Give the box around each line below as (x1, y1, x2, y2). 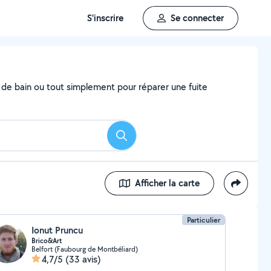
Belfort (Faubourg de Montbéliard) (31, 244, 138, 253)
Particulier (187, 215, 221, 225)
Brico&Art (31, 236, 62, 246)
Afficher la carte (135, 177, 200, 189)
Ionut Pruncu (31, 224, 83, 237)
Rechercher (120, 132, 166, 146)
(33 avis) (65, 253, 101, 266)
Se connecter (171, 11, 224, 24)
